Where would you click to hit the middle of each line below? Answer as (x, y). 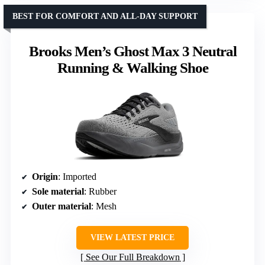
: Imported (77, 177)
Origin (45, 177)
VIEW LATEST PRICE (132, 238)
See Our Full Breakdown (132, 257)
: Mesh (104, 206)
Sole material (58, 192)
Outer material (62, 206)
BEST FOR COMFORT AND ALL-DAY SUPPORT (105, 17)
